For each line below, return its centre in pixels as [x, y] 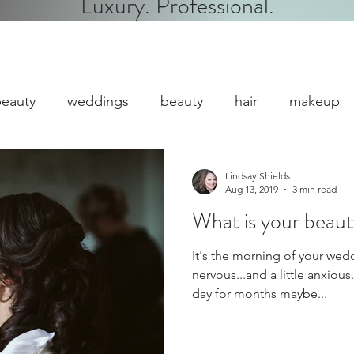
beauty [182, 101]
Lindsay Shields [258, 176]
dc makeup [37, 164]
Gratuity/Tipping [276, 164]
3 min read [314, 189]
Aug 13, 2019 [252, 189]
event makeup [148, 164]
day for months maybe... [260, 294]
